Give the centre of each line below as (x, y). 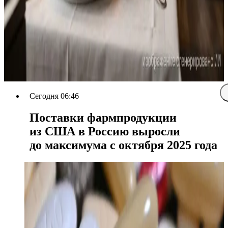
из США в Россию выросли (105, 131)
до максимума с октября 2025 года (123, 145)
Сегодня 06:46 (54, 96)
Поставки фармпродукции (103, 117)
